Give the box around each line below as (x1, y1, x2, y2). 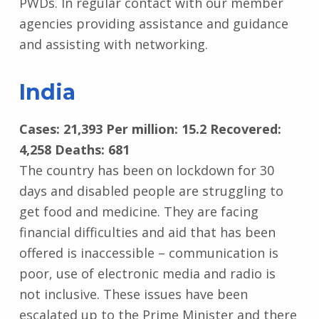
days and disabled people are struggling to (19, 182, 283, 199)
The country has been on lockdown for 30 (19, 161, 274, 179)
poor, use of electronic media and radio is (19, 264, 276, 282)
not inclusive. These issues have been (19, 285, 248, 303)
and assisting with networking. (19, 36, 208, 53)
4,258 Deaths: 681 (19, 140, 130, 158)
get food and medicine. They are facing (19, 202, 258, 220)
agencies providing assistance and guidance (19, 15, 288, 33)
